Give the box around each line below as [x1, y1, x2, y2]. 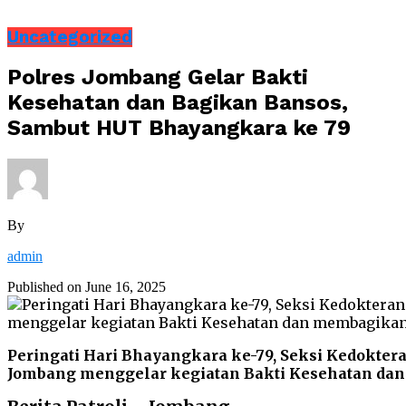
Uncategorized [7, 26, 132, 47]
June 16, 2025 [85, 279, 166, 295]
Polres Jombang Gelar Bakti [7, 64, 308, 91]
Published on [7, 279, 82, 295]
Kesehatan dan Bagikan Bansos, [7, 90, 348, 116]
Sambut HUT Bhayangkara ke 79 [7, 115, 351, 141]
